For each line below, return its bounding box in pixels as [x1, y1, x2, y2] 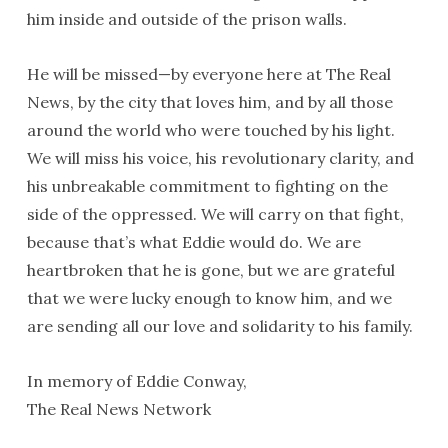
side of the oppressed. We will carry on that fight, [26, 204, 404, 224]
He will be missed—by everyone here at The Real [26, 64, 391, 84]
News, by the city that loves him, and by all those [26, 92, 393, 112]
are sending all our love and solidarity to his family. [26, 316, 413, 336]
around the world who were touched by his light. [26, 120, 395, 140]
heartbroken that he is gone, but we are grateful [26, 260, 395, 280]
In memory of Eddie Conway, [26, 371, 247, 391]
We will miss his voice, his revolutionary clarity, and [26, 148, 414, 168]
